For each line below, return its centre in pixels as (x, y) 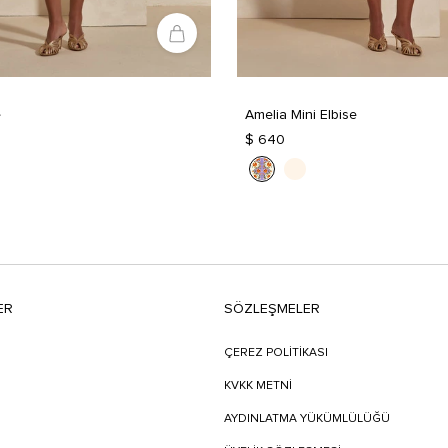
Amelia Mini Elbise (301, 115)
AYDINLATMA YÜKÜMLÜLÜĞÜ (307, 419)
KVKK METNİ (258, 386)
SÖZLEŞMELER (272, 309)
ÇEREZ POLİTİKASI (276, 353)
